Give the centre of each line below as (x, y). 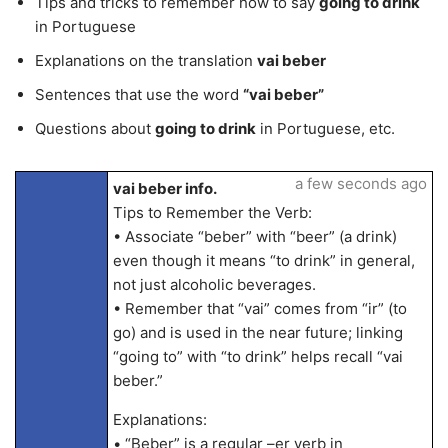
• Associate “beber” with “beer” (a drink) (254, 236)
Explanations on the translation (146, 60)
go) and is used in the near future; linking (257, 332)
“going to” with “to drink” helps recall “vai (257, 356)
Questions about (95, 128)
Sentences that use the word (139, 94)
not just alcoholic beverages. (214, 284)
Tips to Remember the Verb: (212, 212)
